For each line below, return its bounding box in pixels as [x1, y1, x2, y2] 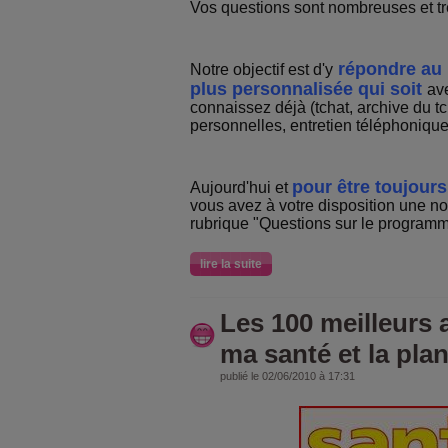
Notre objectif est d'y [190, 61, 333, 78]
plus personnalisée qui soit [190, 79, 422, 99]
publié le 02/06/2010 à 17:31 [220, 370, 355, 382]
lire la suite [200, 257, 262, 271]
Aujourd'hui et [190, 179, 292, 196]
